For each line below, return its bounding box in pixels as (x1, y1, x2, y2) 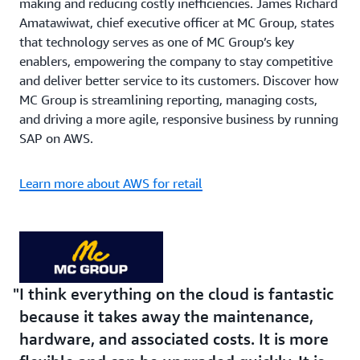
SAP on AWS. (19, 130, 93, 146)
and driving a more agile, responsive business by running (19, 111, 338, 127)
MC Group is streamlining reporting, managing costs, (19, 92, 317, 108)
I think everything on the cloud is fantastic (19, 284, 333, 303)
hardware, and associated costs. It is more (19, 329, 329, 348)
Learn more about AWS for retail (19, 175, 202, 191)
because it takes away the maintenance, (19, 307, 313, 325)
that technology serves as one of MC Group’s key (19, 34, 294, 50)
